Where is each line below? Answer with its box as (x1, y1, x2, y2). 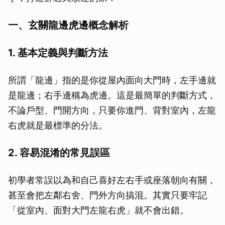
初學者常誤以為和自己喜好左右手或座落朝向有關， (8, 175, 216, 185)
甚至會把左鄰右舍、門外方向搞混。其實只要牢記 (8, 190, 207, 200)
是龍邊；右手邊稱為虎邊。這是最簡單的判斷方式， (8, 90, 216, 100)
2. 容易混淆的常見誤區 (8, 147, 110, 159)
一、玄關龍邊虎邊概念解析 (8, 19, 129, 31)
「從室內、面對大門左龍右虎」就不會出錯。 (8, 205, 189, 215)
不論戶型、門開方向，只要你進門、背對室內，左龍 (8, 105, 216, 116)
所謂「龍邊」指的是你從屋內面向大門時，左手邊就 (8, 75, 216, 85)
